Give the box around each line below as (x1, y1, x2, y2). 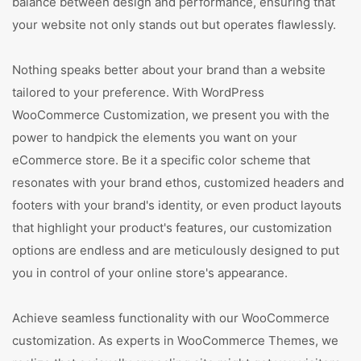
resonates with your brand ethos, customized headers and (12, 175, 344, 190)
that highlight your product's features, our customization (12, 220, 332, 235)
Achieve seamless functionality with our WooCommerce (12, 310, 330, 326)
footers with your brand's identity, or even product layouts (12, 197, 342, 213)
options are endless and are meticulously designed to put (12, 243, 339, 258)
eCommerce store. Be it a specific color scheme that (12, 152, 310, 168)
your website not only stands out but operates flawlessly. (12, 17, 336, 32)
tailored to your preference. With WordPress (12, 85, 264, 100)
